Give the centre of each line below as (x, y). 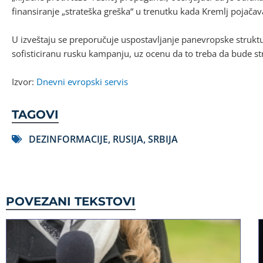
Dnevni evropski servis (82, 81)
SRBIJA (163, 139)
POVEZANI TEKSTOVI (71, 201)
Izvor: (24, 81)
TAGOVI (35, 114)
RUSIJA (128, 139)
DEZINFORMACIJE (68, 139)
